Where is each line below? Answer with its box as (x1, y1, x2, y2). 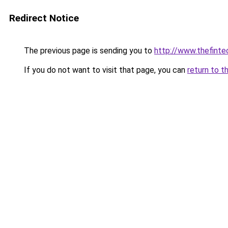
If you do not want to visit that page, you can (22, 65, 187, 75)
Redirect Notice (9, 12, 79, 24)
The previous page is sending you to (22, 46, 154, 55)
